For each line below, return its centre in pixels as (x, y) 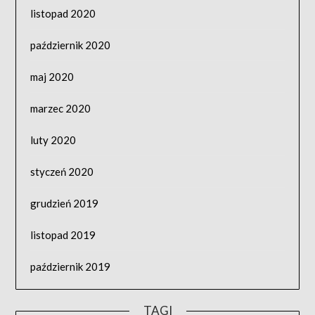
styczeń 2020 (62, 171)
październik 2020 (71, 45)
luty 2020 (53, 140)
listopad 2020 (63, 13)
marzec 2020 (61, 108)
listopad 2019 (63, 234)
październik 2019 (71, 266)
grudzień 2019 (65, 203)
